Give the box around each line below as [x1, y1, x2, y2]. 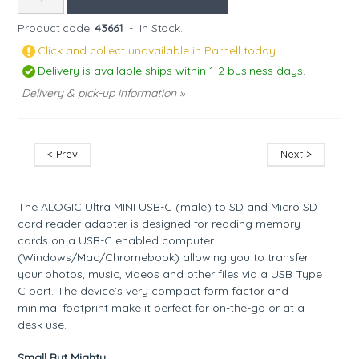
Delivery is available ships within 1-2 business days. [38, 63, 306, 78]
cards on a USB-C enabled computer [18, 232, 215, 248]
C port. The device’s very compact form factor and [18, 283, 289, 298]
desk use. [18, 317, 67, 332]
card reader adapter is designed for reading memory [18, 216, 301, 231]
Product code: [18, 20, 92, 35]
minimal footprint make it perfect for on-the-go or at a [18, 300, 305, 315]
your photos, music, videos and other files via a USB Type [18, 266, 323, 281]
